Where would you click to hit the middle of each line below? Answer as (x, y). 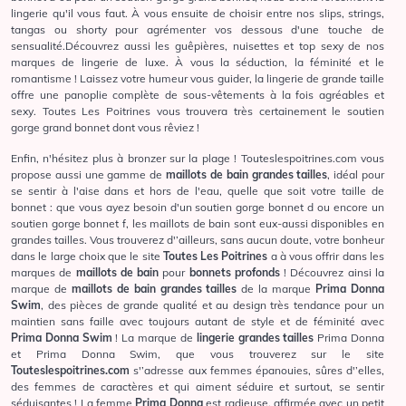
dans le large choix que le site (87, 256)
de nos (364, 46)
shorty (91, 30)
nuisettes (256, 46)
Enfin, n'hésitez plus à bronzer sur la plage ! (126, 159)
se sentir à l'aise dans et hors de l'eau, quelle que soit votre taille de (198, 191)
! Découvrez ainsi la (332, 273)
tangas (28, 30)
